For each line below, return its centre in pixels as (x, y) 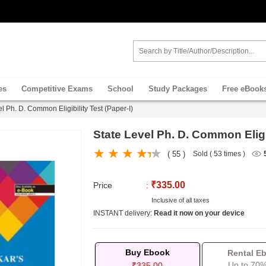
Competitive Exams (57, 89)
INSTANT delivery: (123, 213)
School (121, 89)
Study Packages (178, 89)
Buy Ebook (147, 252)
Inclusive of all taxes (179, 200)
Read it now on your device (199, 213)
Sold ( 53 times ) (219, 154)
